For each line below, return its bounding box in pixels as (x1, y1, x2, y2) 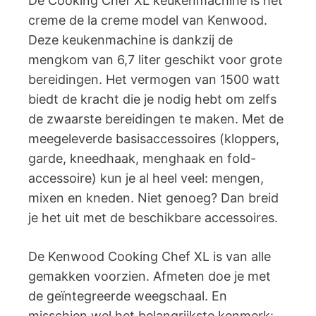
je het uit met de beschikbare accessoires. (28, 209, 278, 225)
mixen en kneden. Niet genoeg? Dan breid (28, 190, 279, 205)
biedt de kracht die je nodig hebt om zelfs (28, 91, 276, 107)
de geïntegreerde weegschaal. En (28, 288, 227, 303)
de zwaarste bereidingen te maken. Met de (28, 111, 284, 126)
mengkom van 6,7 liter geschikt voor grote (28, 51, 282, 67)
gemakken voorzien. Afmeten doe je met (28, 268, 271, 284)
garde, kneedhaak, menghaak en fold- (28, 150, 256, 166)
